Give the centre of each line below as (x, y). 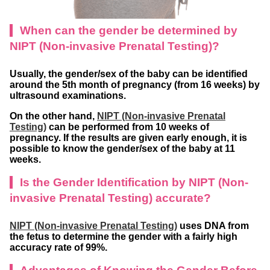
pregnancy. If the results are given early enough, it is (128, 137)
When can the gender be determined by (129, 30)
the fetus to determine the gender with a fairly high (124, 236)
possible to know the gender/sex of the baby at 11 (122, 148)
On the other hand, (53, 116)
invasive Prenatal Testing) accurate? (110, 198)
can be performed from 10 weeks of (128, 127)
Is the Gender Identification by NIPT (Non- (134, 182)
